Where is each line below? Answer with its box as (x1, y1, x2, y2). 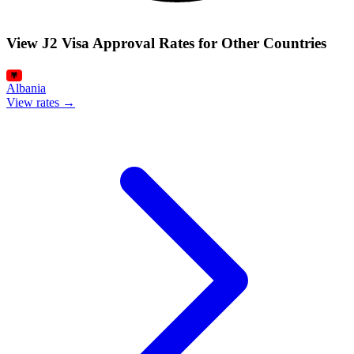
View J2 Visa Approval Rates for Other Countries (6, 35, 326, 52)
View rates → (6, 95, 75, 109)
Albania (6, 81, 46, 95)
